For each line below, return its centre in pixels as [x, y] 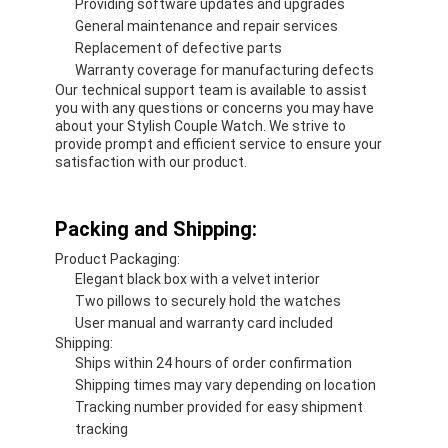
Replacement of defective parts [179, 47]
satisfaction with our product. [151, 161]
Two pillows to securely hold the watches [208, 300]
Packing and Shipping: [156, 228]
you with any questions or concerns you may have [215, 107]
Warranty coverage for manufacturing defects [225, 69]
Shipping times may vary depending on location [226, 384]
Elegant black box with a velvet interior [198, 278]
